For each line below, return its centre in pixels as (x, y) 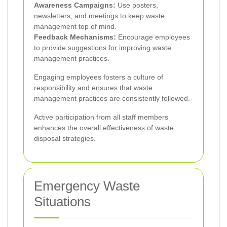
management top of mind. (75, 26)
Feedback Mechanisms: (75, 37)
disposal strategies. (65, 138)
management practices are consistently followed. (112, 98)
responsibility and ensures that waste (93, 87)
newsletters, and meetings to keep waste (99, 15)
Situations (62, 201)
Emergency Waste (87, 186)
